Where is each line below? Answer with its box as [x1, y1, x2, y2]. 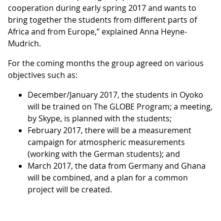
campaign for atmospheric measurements [28, 136, 185, 147]
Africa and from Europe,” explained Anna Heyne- [8, 26, 187, 37]
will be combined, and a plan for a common [28, 172, 188, 183]
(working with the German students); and [28, 148, 180, 159]
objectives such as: [8, 69, 77, 80]
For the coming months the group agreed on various [8, 57, 204, 69]
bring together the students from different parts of [8, 14, 197, 25]
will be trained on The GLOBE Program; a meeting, [28, 101, 213, 112]
